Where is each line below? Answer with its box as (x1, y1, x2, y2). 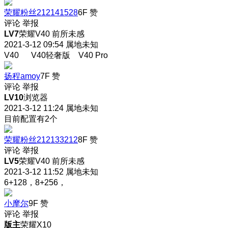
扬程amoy (4, 71, 40, 80)
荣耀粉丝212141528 (4, 8, 78, 17)
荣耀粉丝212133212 (4, 135, 78, 144)
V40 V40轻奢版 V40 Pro (4, 50, 108, 60)
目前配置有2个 (4, 114, 58, 123)
